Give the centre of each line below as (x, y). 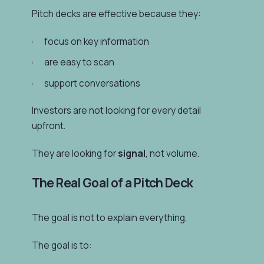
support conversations (92, 83)
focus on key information (96, 41)
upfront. (48, 126)
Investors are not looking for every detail (116, 110)
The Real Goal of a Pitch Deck (112, 182)
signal (131, 154)
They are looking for (75, 154)
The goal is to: (62, 246)
